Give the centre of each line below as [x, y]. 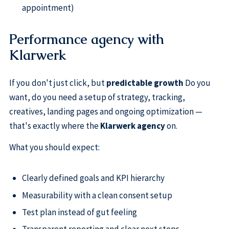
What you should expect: [54, 147]
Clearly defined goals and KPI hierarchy [93, 178]
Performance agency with [86, 40]
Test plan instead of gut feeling [79, 212]
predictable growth [145, 83]
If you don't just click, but [58, 83]
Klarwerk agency [132, 126]
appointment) [48, 7]
